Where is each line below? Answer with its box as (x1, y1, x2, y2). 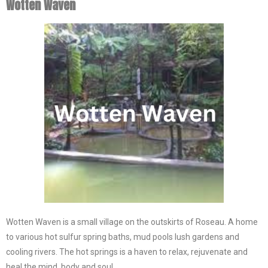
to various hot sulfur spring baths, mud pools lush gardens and (6, 232, 239, 242)
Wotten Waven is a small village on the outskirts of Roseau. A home (6, 217, 258, 227)
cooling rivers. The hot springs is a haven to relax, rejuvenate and (6, 247, 248, 257)
